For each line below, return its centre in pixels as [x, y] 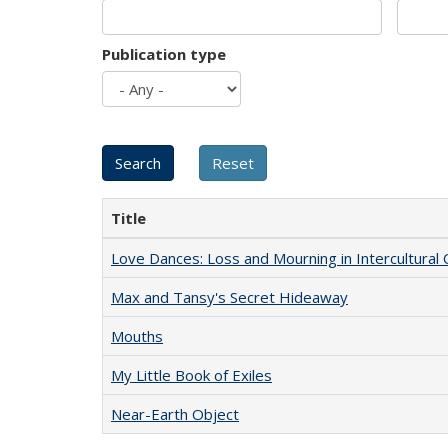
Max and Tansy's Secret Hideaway [229, 297]
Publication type [164, 54]
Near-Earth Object [175, 414]
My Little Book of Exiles [191, 375]
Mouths [137, 336]
